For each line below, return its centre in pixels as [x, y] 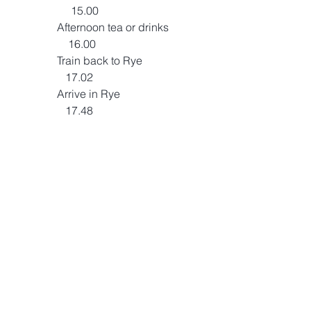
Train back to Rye [35, 60]
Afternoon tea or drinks [35, 27]
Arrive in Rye [35, 94]
